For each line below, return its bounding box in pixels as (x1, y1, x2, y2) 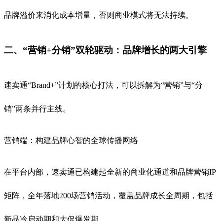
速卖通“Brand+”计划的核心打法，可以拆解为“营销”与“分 (4, 80, 203, 89)
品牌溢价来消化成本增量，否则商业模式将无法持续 (4, 11, 185, 20)
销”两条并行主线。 (4, 104, 71, 113)
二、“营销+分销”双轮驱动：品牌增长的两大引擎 (4, 44, 207, 55)
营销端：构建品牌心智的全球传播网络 (4, 136, 138, 145)
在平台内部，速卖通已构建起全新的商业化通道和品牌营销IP (4, 167, 216, 176)
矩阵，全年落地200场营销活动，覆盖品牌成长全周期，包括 (4, 191, 213, 200)
